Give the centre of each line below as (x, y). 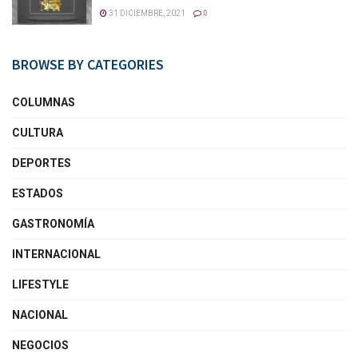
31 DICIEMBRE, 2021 (146, 13)
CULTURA (38, 132)
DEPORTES (42, 163)
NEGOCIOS (40, 345)
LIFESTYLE (40, 284)
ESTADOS (38, 193)
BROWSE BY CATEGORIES (88, 64)
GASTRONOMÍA (53, 223)
